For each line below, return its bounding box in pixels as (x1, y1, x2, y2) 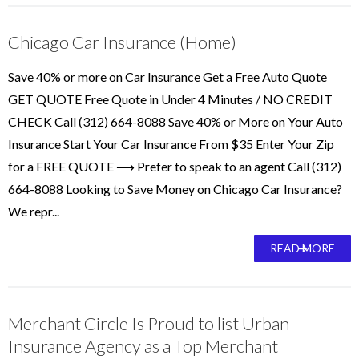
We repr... (8, 204, 59, 219)
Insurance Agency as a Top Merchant (8, 335, 278, 357)
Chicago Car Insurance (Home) (8, 31, 236, 53)
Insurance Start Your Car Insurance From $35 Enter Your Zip (8, 136, 334, 151)
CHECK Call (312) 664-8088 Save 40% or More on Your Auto (8, 114, 343, 129)
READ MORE (270, 241, 335, 255)
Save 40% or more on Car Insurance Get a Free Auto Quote (8, 69, 327, 84)
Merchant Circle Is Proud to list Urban (8, 313, 289, 334)
